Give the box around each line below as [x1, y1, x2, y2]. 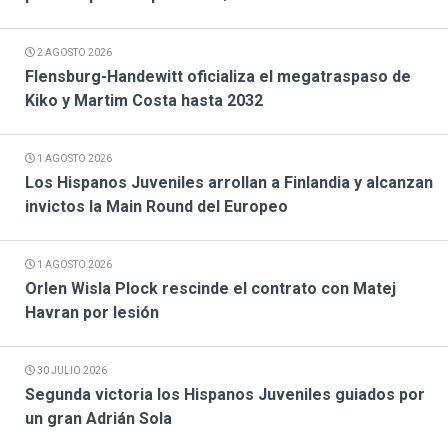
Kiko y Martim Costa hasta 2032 [25, 91, 263, 111]
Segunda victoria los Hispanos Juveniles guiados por [25, 385, 425, 405]
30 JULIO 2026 [35, 365, 107, 377]
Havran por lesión [25, 303, 159, 323]
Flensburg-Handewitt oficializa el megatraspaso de [25, 67, 411, 87]
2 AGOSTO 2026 [35, 47, 112, 59]
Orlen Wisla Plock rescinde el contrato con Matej [25, 279, 396, 299]
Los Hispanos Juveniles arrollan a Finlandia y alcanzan [25, 173, 433, 193]
